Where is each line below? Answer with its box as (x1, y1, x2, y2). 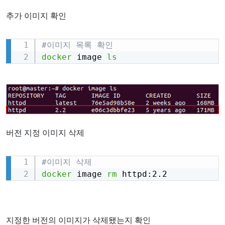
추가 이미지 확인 (6, 11, 66, 20)
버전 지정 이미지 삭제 (6, 128, 84, 137)
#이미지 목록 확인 (41, 40, 113, 50)
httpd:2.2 (117, 169, 167, 179)
